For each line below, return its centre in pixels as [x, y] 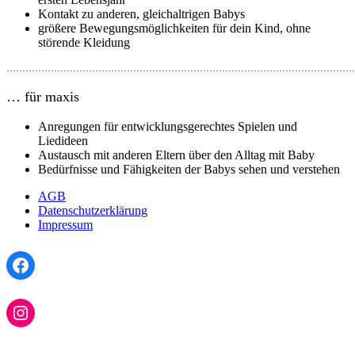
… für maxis [43, 96]
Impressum [65, 224]
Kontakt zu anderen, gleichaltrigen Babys [141, 13]
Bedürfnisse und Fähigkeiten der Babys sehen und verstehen [189, 169]
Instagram [49, 312]
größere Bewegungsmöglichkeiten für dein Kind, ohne [174, 28]
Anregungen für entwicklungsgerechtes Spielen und [168, 126]
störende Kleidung [84, 42]
